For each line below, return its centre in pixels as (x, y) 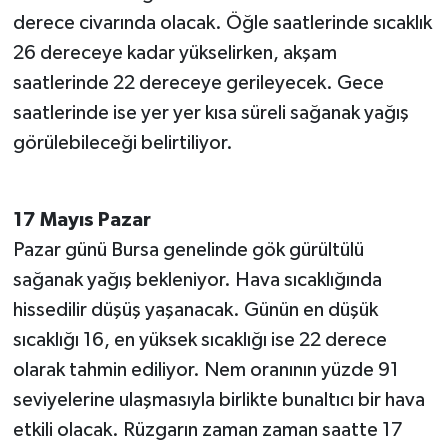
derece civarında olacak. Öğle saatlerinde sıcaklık (222, 22)
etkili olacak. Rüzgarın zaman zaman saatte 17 (207, 429)
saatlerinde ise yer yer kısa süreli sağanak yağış (210, 112)
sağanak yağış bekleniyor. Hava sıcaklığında (197, 279)
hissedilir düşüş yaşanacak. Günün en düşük (195, 309)
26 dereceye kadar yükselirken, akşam (174, 52)
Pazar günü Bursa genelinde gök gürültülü (188, 249)
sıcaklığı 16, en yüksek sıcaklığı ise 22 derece (199, 339)
